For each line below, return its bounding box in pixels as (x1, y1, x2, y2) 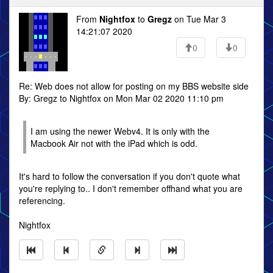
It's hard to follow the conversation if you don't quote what (19, 170, 240, 182)
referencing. (19, 194, 65, 207)
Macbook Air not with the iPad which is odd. (30, 137, 197, 149)
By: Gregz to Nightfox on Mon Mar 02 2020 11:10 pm (19, 92, 224, 104)
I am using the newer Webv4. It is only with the (30, 125, 210, 137)
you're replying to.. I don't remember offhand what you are (19, 182, 243, 194)
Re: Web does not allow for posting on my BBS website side (19, 80, 249, 92)
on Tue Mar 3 (172, 13, 226, 25)
